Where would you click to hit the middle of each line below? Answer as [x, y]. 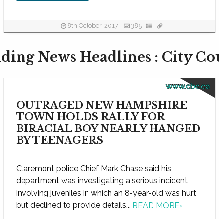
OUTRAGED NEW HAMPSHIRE [101, 105]
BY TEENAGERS [59, 140]
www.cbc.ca [187, 86]
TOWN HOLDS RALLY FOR [90, 117]
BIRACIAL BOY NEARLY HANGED [108, 129]
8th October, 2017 [93, 26]
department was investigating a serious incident [102, 181]
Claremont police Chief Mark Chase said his [93, 168]
